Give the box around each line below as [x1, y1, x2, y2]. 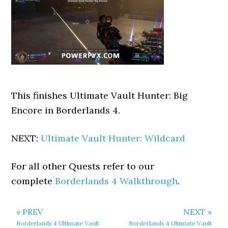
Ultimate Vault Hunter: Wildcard [41, 132, 186, 144]
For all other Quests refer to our [11, 160, 155, 172]
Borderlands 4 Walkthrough [55, 175, 178, 187]
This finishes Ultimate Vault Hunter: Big [11, 90, 188, 101]
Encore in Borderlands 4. [11, 104, 121, 116]
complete [11, 175, 55, 187]
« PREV [16, 207, 43, 217]
